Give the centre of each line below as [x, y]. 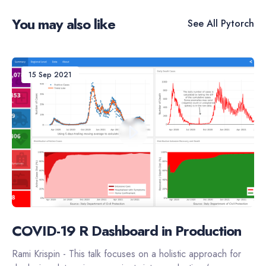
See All [203, 24]
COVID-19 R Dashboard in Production [126, 230]
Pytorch [236, 24]
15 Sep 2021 [50, 75]
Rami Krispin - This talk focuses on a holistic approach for [126, 254]
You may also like [64, 24]
